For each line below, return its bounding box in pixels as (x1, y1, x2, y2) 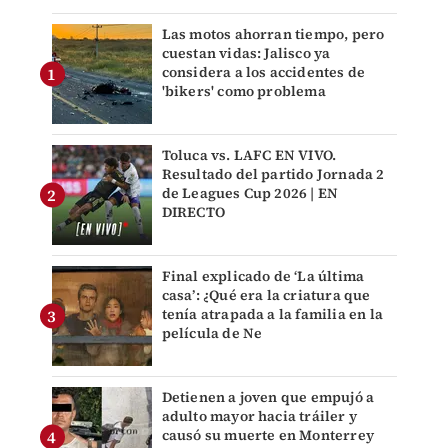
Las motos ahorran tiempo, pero (161, 24, 385, 45)
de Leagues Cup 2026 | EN (161, 183, 339, 204)
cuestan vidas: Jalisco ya (161, 43, 331, 64)
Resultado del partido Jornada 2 (161, 164, 385, 185)
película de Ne (161, 323, 263, 344)
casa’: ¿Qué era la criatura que (161, 285, 371, 306)
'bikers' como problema (161, 81, 326, 102)
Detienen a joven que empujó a (161, 387, 375, 408)
